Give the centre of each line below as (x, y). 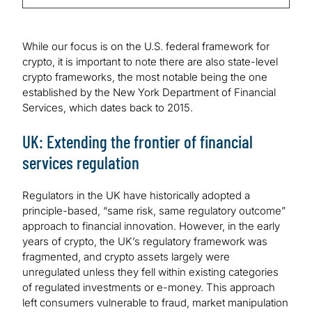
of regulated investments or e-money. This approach (149, 288)
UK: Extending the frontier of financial (138, 142)
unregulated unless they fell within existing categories (150, 272)
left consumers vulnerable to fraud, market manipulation (155, 303)
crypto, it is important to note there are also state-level (150, 62)
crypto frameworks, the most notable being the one (145, 77)
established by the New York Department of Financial (149, 93)
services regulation (81, 163)
